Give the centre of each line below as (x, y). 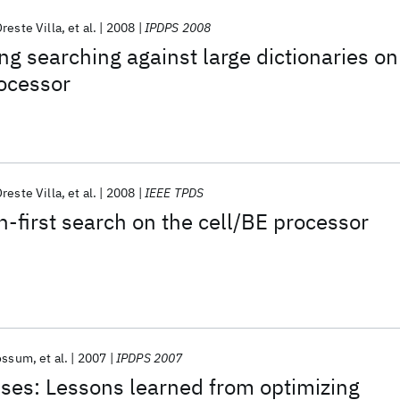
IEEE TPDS (174, 193)
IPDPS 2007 (149, 358)
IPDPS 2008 (178, 28)
